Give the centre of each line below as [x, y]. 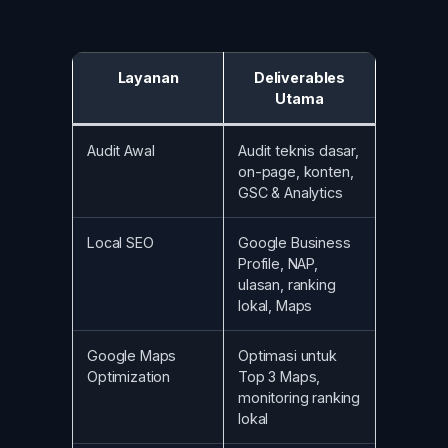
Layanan [148, 77]
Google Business [294, 242]
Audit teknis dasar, [298, 150]
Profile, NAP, [278, 263]
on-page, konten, [296, 171]
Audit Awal [121, 150]
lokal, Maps [275, 305]
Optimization [129, 376]
